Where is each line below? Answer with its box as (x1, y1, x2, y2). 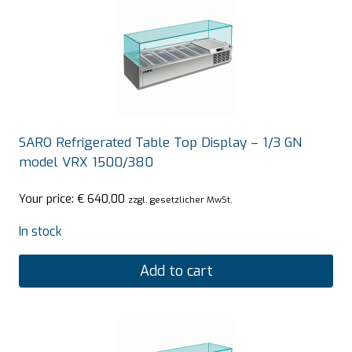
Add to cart (139, 261, 213, 280)
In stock (19, 222, 62, 240)
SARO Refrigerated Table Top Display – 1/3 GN (19, 134, 302, 152)
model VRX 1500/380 (19, 153, 153, 172)
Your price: (19, 190, 77, 207)
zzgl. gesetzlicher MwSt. (128, 192, 233, 206)
